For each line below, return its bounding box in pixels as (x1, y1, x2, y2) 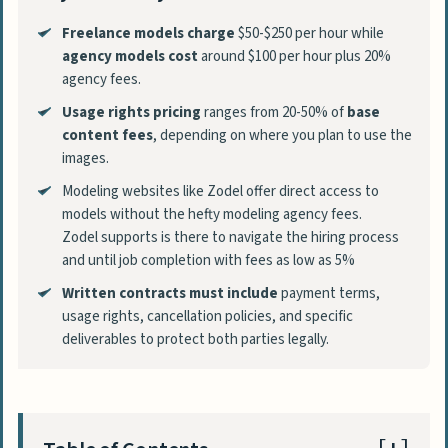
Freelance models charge (61, 22, 235, 44)
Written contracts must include (61, 282, 278, 304)
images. (61, 147, 109, 169)
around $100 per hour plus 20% (197, 45, 391, 67)
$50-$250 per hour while (234, 22, 384, 44)
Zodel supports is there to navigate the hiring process (61, 226, 399, 248)
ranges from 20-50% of (200, 101, 347, 123)
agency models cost (61, 45, 198, 67)
